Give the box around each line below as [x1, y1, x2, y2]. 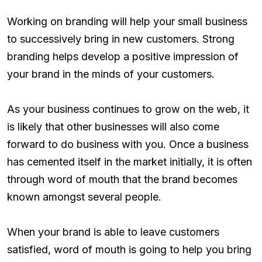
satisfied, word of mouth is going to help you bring [7, 243, 251, 256]
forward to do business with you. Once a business [7, 138, 249, 151]
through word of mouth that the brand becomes [7, 173, 237, 186]
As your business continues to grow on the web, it [7, 103, 249, 116]
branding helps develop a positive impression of [7, 50, 239, 63]
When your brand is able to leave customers [7, 226, 219, 239]
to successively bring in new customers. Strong [7, 33, 235, 46]
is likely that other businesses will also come [7, 120, 219, 133]
